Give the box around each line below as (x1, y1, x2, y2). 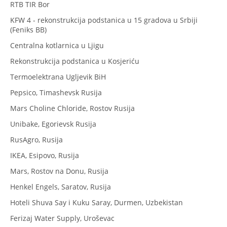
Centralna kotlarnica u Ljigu (10, 40, 104, 50)
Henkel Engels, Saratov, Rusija (10, 181, 111, 192)
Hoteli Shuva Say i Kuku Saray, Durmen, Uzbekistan (10, 197, 183, 207)
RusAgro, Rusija (10, 134, 63, 144)
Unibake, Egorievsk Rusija (10, 119, 96, 129)
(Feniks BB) (10, 24, 47, 34)
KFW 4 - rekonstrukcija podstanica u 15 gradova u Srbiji (10, 15, 198, 25)
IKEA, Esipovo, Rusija (10, 150, 79, 160)
